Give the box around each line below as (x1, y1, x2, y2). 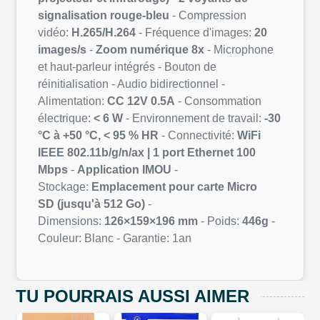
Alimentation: (38, 95, 107, 108)
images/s (38, 44, 86, 56)
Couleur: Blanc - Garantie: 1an (38, 232, 191, 245)
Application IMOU (77, 164, 171, 176)
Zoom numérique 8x (96, 44, 204, 56)
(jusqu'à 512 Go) (57, 198, 145, 211)
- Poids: (201, 215, 242, 228)
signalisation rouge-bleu (38, 9, 169, 22)
